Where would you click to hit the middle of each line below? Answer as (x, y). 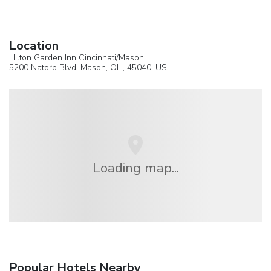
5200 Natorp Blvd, (45, 67)
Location (34, 45)
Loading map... (135, 168)
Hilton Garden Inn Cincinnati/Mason (77, 57)
